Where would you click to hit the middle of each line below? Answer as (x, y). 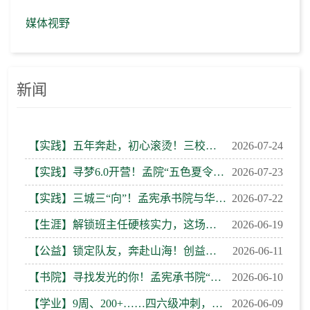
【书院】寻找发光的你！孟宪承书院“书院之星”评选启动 (216, 277)
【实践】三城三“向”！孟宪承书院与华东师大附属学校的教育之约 (221, 198)
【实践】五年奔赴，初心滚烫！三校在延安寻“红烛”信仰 (211, 146)
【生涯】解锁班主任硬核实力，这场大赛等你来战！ (211, 225)
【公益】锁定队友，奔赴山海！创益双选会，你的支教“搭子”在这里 (211, 251)
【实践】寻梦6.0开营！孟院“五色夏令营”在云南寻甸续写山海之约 (219, 172)
